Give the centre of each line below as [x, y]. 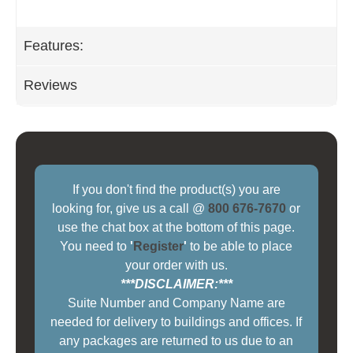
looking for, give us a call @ [130, 209]
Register [159, 247]
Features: [54, 45]
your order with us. [176, 266]
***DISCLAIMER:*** [176, 284]
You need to [95, 247]
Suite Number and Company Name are [176, 303]
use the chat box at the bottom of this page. [176, 228]
